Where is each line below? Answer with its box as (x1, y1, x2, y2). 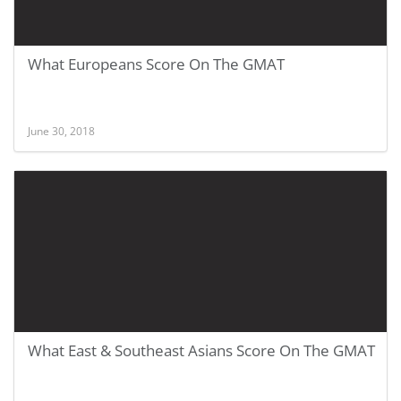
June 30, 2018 (28, 124, 95, 138)
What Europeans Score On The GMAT (28, 54, 285, 74)
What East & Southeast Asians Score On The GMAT (28, 340, 375, 361)
